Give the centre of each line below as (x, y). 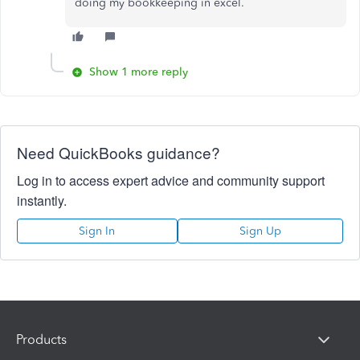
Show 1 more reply (139, 72)
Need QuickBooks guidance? (119, 152)
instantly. (42, 200)
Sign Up (260, 231)
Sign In (97, 231)
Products (41, 340)
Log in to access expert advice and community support (171, 180)
